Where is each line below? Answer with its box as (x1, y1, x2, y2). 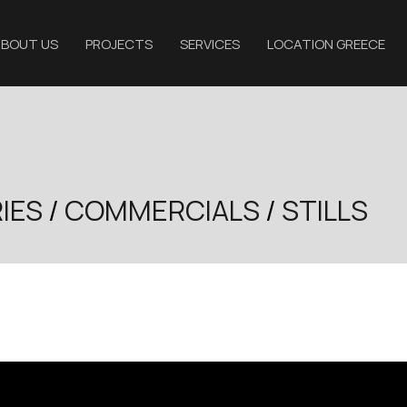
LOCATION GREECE (266, 35, 385, 55)
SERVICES (179, 35, 240, 55)
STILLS (282, 191, 368, 229)
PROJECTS (84, 35, 153, 55)
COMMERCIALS (65, 191, 260, 229)
